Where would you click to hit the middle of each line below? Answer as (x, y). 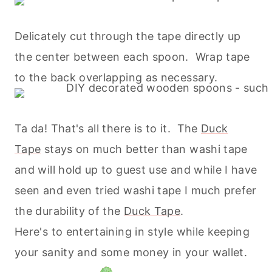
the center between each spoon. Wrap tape (132, 57)
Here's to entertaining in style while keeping (132, 232)
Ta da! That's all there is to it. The (108, 129)
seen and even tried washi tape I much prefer (136, 191)
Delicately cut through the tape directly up (128, 36)
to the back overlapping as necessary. (116, 78)
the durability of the (69, 211)
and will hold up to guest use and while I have (136, 170)
